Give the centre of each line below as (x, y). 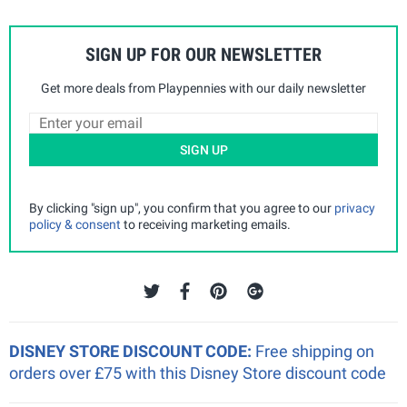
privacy (355, 208)
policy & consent (75, 224)
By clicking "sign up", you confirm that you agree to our (182, 208)
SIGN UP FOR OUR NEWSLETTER (203, 54)
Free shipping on (315, 351)
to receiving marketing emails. (206, 224)
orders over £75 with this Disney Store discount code (198, 372)
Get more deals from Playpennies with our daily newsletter (203, 88)
